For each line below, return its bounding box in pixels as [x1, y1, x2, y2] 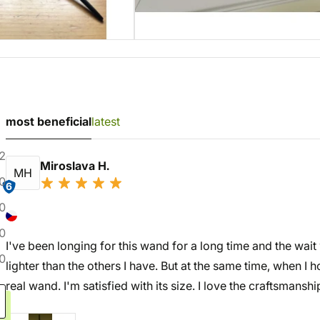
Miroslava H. [40, 159, 112, 173]
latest [91, 114, 120, 129]
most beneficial [6, 114, 91, 129]
